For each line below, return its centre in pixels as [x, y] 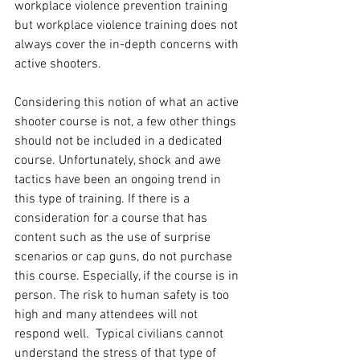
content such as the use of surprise [114, 238]
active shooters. [59, 65]
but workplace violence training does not [128, 26]
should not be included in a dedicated [120, 142]
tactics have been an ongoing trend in [119, 180]
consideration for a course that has [112, 219]
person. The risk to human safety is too [123, 296]
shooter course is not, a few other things [127, 123]
